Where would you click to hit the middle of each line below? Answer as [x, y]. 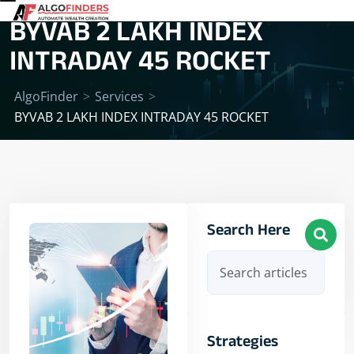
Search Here [249, 233]
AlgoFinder [46, 97]
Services [119, 97]
